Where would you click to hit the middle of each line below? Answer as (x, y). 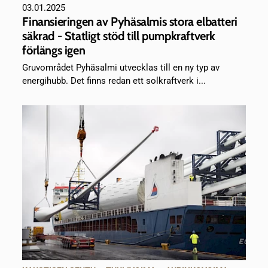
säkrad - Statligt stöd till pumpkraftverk (119, 36)
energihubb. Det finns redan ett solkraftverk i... (114, 80)
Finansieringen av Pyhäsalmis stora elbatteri (130, 21)
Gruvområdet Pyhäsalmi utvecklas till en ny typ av (121, 67)
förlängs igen (54, 50)
